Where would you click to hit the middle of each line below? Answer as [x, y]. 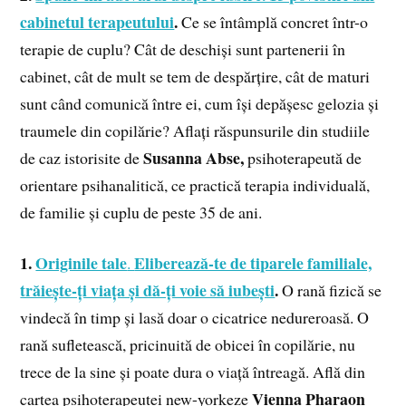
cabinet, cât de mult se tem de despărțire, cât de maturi [195, 76]
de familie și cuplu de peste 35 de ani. [141, 212]
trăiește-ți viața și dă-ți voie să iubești [148, 290]
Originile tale [82, 263]
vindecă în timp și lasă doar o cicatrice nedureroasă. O [195, 318]
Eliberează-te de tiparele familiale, [253, 263]
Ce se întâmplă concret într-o [275, 21]
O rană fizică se [332, 290]
